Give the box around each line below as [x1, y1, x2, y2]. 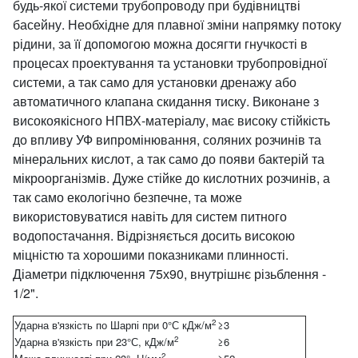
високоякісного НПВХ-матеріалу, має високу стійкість [13, 111, 330, 129]
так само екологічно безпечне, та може [13, 188, 242, 206]
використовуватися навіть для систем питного [13, 207, 287, 225]
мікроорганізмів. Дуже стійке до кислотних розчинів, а [13, 169, 330, 187]
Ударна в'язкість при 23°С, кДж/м [14, 334, 174, 349]
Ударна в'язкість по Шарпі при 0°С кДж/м [14, 317, 212, 332]
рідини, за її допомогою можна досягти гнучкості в [13, 34, 308, 53]
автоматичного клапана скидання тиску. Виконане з [13, 92, 319, 110]
